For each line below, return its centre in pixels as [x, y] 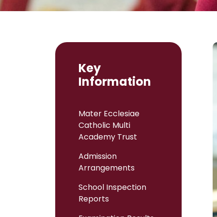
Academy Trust [108, 137]
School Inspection [112, 187]
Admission [98, 156]
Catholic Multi [104, 125]
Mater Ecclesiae [109, 114]
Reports [94, 199]
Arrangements [107, 168]
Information [115, 82]
